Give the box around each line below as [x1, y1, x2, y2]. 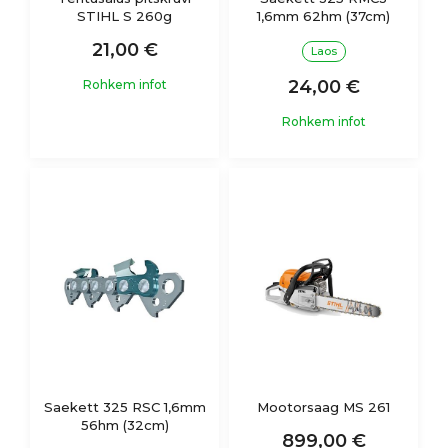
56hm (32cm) [80, 416, 169, 433]
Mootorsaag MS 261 [257, 398, 390, 415]
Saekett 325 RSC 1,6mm [43, 398, 206, 415]
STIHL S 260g [77, 7, 172, 24]
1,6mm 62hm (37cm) [257, 7, 390, 24]
